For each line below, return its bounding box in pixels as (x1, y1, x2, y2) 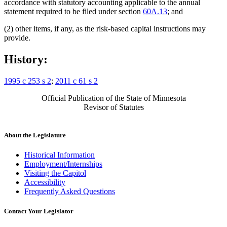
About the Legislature (4, 131, 66, 139)
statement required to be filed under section (4, 7, 143, 16)
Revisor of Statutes (83, 102, 144, 111)
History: (4, 52, 48, 66)
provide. (4, 33, 30, 43)
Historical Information (24, 150, 95, 160)
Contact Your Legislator (4, 207, 73, 215)
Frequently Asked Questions (24, 187, 115, 196)
